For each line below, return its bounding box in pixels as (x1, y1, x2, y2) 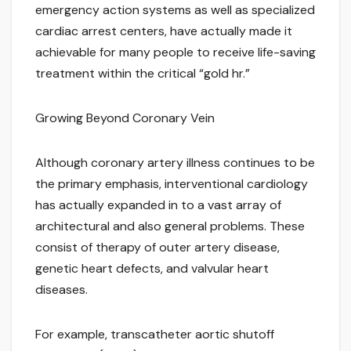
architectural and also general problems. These (35, 218, 305, 235)
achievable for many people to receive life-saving (35, 44, 316, 61)
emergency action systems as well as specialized (35, 2, 315, 19)
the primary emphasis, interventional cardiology (35, 175, 308, 193)
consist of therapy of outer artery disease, (35, 239, 280, 256)
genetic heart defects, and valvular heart (35, 260, 269, 277)
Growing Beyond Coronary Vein (35, 110, 215, 127)
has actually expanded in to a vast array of (35, 197, 281, 214)
